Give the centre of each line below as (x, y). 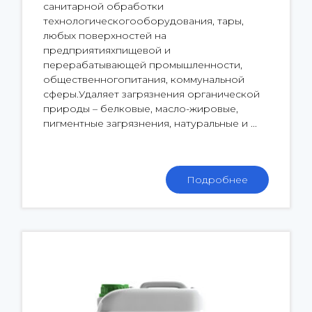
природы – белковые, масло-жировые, (141, 108)
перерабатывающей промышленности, (143, 64)
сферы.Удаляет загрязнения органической (151, 94)
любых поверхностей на (105, 35)
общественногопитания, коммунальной (144, 79)
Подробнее (217, 179)
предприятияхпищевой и (107, 50)
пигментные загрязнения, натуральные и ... (150, 123)
